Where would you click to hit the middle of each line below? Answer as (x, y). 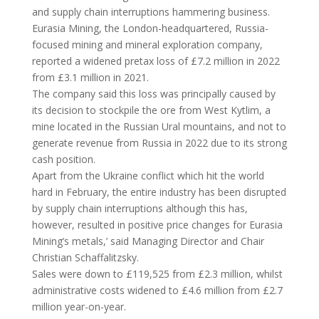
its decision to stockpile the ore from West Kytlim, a (151, 110)
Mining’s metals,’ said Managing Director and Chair (148, 241)
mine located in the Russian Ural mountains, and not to (159, 127)
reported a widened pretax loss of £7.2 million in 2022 (156, 61)
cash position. (63, 159)
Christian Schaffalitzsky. (85, 258)
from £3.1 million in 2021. (90, 78)
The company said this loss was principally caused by (153, 94)
